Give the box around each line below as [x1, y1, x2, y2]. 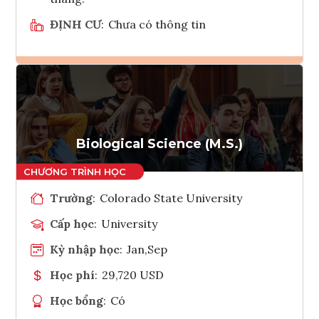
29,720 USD [102, 267, 164, 282]
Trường [50, 190, 93, 205]
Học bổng [50, 293, 103, 308]
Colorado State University [100, 190, 243, 205]
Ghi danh [163, 80, 193, 94]
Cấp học [50, 216, 94, 231]
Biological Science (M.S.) [76, 135, 243, 152]
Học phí [50, 267, 95, 282]
